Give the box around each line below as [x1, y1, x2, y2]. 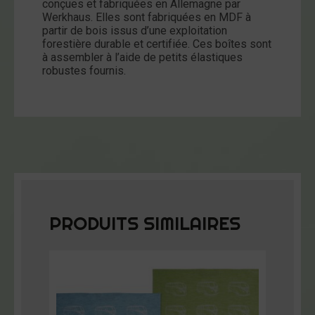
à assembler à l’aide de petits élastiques [42, 50, 243, 64]
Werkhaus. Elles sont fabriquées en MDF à [42, 10, 251, 24]
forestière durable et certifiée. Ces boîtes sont [42, 37, 271, 51]
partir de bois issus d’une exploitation [42, 23, 227, 37]
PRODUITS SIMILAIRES [49, 212, 240, 236]
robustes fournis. [42, 63, 126, 77]
